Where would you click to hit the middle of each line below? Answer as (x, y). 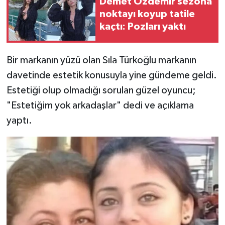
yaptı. (19, 120)
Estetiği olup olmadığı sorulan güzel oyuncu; (101, 90)
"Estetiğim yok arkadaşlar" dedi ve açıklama (100, 105)
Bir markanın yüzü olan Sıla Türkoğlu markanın (101, 60)
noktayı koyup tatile (147, 14)
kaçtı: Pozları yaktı (143, 27)
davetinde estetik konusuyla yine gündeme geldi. (111, 75)
